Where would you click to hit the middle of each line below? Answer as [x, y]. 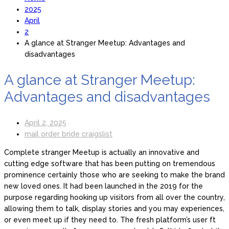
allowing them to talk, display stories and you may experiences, [114, 209]
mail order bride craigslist [68, 134]
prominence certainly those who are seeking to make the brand [114, 175]
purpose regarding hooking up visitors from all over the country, [114, 198]
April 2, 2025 [45, 123]
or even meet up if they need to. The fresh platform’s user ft [110, 220]
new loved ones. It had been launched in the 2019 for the [104, 186]
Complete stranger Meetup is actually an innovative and [102, 153]
